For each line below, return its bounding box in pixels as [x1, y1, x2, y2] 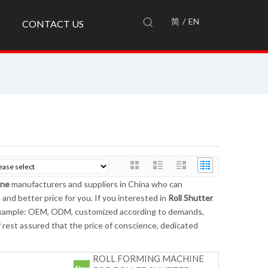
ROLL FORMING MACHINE [92, 253, 204, 264]
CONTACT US [22, 18, 84, 29]
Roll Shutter [168, 193, 213, 203]
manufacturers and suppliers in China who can [10, 179, 182, 190]
